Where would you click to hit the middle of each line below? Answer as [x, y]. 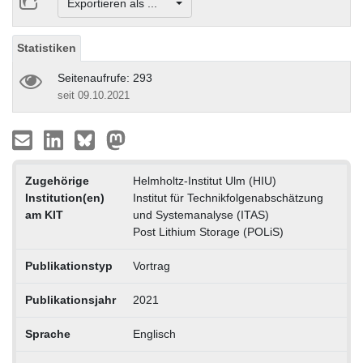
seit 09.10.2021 [94, 95]
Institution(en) [64, 197]
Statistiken [47, 47]
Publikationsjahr [70, 299]
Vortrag [151, 265]
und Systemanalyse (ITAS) [201, 214]
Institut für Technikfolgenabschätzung [228, 197]
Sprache [47, 333]
